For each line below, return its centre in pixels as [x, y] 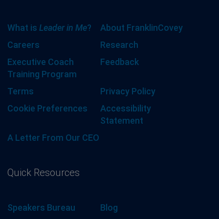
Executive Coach [41, 62]
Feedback [120, 62]
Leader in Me [63, 28]
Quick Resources [44, 173]
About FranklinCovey [142, 28]
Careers [23, 45]
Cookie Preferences [47, 109]
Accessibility [126, 109]
